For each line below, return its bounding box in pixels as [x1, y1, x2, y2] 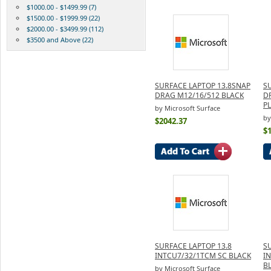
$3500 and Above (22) [27, 34, 93, 44]
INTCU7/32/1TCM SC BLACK [155, 250, 251, 261]
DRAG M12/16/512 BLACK [155, 90, 244, 100]
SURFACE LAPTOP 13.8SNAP [155, 80, 250, 91]
